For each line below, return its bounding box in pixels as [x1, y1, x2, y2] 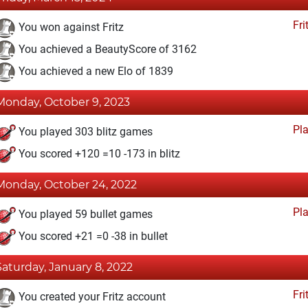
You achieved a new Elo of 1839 [16, 65, 173, 78]
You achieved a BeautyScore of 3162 [16, 43, 197, 56]
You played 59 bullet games [16, 208, 153, 221]
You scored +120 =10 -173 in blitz [16, 147, 180, 161]
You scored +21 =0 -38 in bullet [16, 230, 168, 243]
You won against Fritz [16, 21, 124, 34]
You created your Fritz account [16, 290, 166, 304]
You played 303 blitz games [16, 125, 153, 139]
